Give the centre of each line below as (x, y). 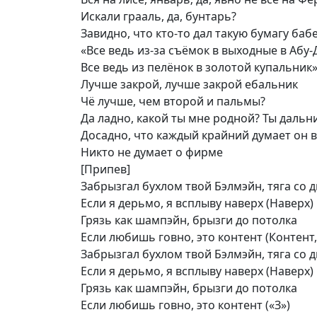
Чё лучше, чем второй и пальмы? (173, 101)
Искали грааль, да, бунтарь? (158, 16)
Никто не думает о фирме (152, 152)
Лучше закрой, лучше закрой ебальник (189, 84)
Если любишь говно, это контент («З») (185, 305)
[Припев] (105, 169)
